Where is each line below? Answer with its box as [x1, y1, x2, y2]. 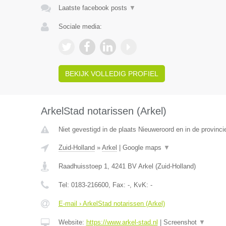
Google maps [122, 144, 163, 151]
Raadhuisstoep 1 [58, 162, 107, 170]
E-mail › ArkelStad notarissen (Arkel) [58, 200, 165, 207]
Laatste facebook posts [58, 4, 129, 12]
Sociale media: [58, 23, 102, 30]
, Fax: [108, 181, 128, 189]
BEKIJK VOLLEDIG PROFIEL [65, 70, 158, 78]
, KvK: [129, 181, 150, 189]
